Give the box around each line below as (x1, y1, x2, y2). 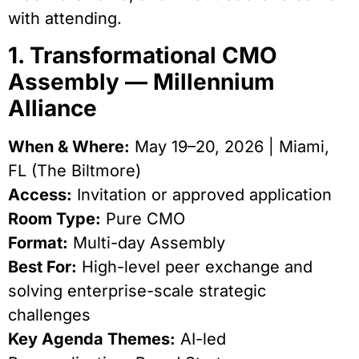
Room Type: (8, 208, 101, 228)
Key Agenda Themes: (8, 329, 175, 349)
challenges (8, 305, 91, 325)
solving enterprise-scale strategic (8, 280, 266, 301)
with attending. (8, 9, 122, 29)
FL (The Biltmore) (8, 160, 141, 180)
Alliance (8, 94, 97, 122)
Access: (8, 184, 72, 204)
